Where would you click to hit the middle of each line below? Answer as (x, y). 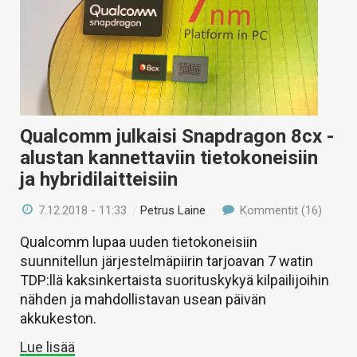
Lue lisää (47, 347)
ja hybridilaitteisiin (99, 179)
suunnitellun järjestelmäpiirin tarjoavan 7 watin (167, 261)
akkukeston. (58, 318)
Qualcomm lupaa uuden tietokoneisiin (139, 242)
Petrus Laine (173, 210)
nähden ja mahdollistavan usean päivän (143, 299)
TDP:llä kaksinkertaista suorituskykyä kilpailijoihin (175, 280)
